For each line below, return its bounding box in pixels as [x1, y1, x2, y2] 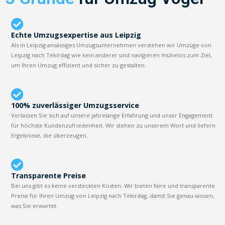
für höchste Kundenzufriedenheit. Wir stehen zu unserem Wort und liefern [11, 121, 216, 129]
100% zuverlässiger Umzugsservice [11, 100, 140, 110]
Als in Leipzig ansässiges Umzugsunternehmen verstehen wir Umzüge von [11, 41, 212, 49]
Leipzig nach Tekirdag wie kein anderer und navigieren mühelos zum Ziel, [11, 51, 212, 59]
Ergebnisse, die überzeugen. [11, 131, 88, 139]
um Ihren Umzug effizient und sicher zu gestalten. [11, 61, 147, 69]
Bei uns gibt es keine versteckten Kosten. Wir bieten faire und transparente [11, 181, 215, 189]
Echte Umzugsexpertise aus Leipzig [11, 30, 142, 40]
